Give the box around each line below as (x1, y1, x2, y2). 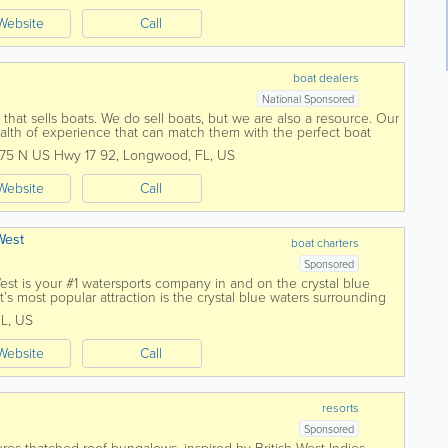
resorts (322, 399, 360, 417)
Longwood (123, 145, 188, 166)
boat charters (291, 234, 360, 252)
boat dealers (293, 69, 360, 87)
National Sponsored (262, 91, 355, 107)
